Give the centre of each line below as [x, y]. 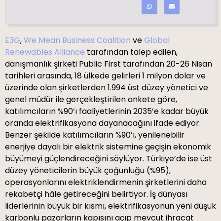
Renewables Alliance [45, 52]
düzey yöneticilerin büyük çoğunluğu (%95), [88, 170]
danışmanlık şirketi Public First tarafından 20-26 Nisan [109, 64]
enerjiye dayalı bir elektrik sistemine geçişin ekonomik [108, 147]
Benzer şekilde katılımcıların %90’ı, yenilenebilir [95, 135]
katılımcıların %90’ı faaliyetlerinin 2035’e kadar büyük [107, 111]
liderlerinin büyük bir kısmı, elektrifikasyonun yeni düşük [110, 206]
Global [157, 40]
